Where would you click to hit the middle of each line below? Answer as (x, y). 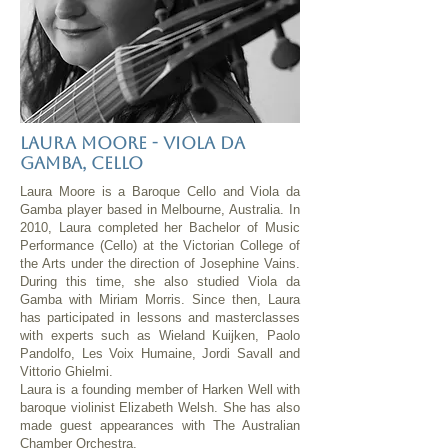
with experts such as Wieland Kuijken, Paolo (160, 335)
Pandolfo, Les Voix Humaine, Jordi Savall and (160, 353)
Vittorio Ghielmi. (66, 371)
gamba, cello (81, 163)
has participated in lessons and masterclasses (160, 317)
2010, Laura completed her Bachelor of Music (160, 227)
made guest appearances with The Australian (160, 425)
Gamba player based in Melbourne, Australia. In (160, 209)
